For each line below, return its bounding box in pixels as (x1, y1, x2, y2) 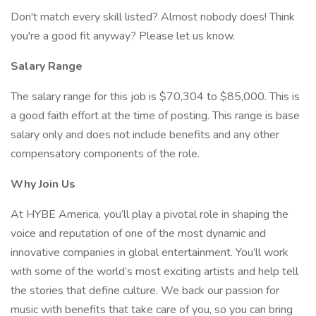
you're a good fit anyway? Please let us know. (11, 28, 235, 44)
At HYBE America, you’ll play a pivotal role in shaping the (11, 207, 288, 222)
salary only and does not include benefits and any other (11, 127, 279, 142)
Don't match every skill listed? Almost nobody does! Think (11, 9, 295, 25)
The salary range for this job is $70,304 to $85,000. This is (11, 89, 300, 104)
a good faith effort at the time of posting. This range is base (11, 108, 300, 123)
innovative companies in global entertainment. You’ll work (11, 245, 288, 260)
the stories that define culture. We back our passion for (11, 283, 279, 298)
